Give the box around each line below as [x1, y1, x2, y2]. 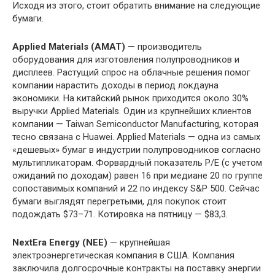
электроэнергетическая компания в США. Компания [12, 250, 234, 261]
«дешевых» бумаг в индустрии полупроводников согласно [12, 144, 261, 156]
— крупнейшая [107, 237, 170, 249]
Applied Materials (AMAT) [12, 41, 125, 53]
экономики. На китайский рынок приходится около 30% [12, 93, 249, 104]
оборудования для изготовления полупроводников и [12, 54, 239, 66]
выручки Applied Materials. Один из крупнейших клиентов [12, 106, 252, 117]
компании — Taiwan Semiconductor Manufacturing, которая [12, 118, 258, 130]
